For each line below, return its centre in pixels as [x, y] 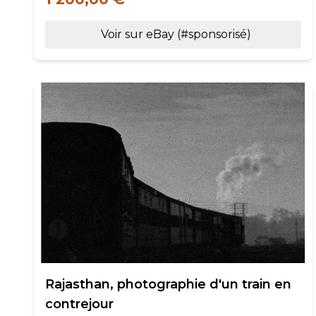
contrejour [79, 304]
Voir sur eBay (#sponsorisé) [176, 34]
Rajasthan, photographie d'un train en [168, 284]
